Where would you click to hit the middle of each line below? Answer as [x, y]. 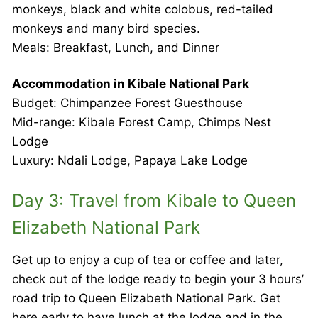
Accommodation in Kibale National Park [131, 84]
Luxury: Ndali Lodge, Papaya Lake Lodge [130, 161]
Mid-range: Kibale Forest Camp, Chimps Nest [142, 122]
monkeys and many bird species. [106, 29]
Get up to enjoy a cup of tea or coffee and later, [148, 260]
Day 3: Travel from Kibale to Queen [154, 201]
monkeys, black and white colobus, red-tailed [143, 10]
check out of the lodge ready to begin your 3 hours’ [158, 279]
